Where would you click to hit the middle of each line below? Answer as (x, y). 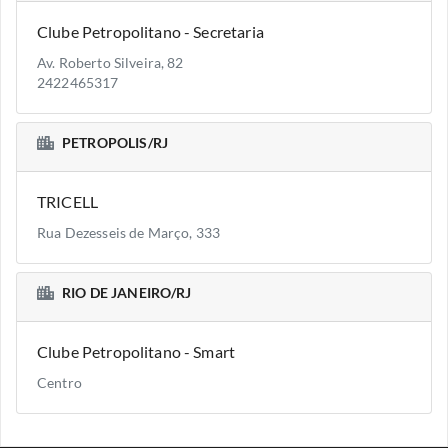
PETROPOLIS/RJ (115, 143)
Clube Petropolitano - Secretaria (150, 31)
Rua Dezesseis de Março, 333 (129, 233)
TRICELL (68, 201)
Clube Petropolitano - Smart (136, 351)
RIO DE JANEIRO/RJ (127, 293)
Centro (59, 383)
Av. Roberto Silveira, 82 (110, 63)
